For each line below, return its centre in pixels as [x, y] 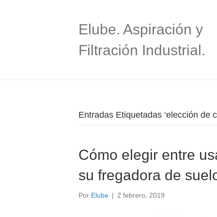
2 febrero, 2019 [141, 195]
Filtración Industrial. [142, 50]
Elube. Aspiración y [141, 29]
